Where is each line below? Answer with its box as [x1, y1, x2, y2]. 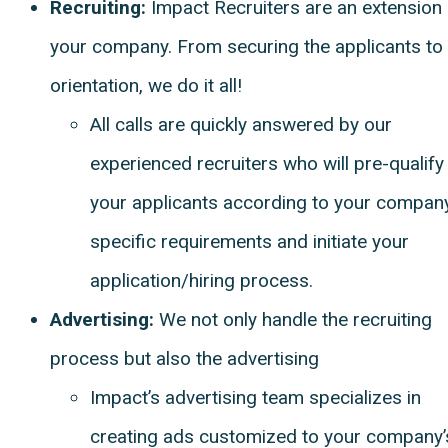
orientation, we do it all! [50, 73, 242, 97]
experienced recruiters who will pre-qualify [90, 151, 444, 175]
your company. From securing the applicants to [50, 34, 443, 58]
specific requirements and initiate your [90, 229, 409, 253]
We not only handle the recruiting [159, 307, 432, 331]
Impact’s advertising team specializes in [90, 385, 421, 409]
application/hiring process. [90, 268, 313, 292]
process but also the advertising [50, 346, 319, 370]
